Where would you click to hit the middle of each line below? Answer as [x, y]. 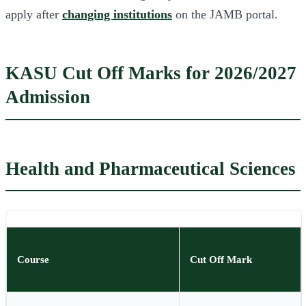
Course [33, 260]
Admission [48, 97]
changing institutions [117, 15]
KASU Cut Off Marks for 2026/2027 [151, 73]
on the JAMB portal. [225, 15]
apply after [34, 15]
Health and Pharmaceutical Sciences [151, 168]
